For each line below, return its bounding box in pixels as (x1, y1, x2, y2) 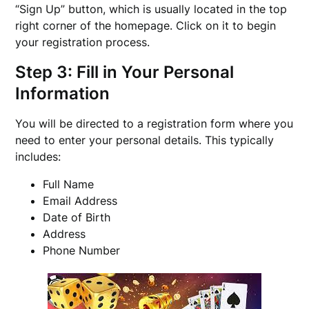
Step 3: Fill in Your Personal (15, 62, 235, 82)
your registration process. (15, 35, 150, 49)
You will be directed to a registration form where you (15, 117, 294, 130)
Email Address (43, 194, 118, 208)
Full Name (43, 177, 94, 191)
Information (15, 83, 110, 103)
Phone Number (43, 243, 121, 257)
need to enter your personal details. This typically (15, 133, 275, 147)
